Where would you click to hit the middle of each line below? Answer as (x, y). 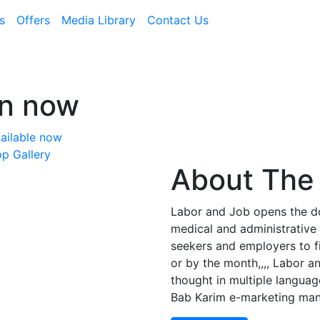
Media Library (99, 20)
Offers (33, 20)
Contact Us (178, 20)
